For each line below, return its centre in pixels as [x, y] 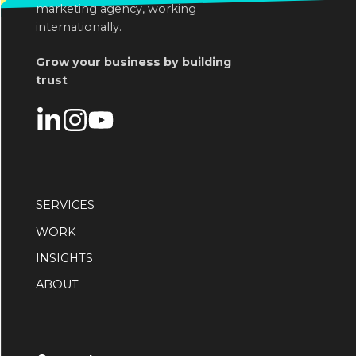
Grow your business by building [133, 62]
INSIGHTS [64, 258]
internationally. [79, 27]
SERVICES [65, 205]
